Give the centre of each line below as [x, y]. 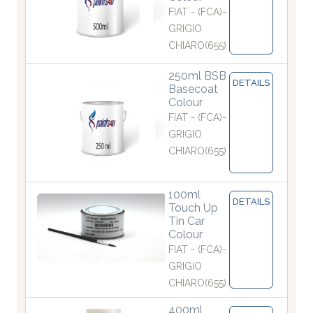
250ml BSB [197, 76]
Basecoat [193, 89]
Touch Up [193, 208]
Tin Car [187, 221]
